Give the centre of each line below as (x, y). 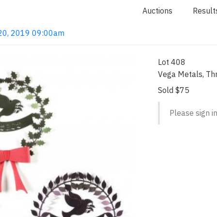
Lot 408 (172, 62)
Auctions (157, 11)
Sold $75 (174, 90)
